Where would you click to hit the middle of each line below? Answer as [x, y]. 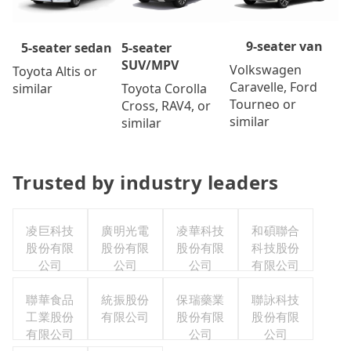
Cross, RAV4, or [166, 106]
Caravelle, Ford [274, 87]
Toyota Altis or [55, 72]
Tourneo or [263, 104]
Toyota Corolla [164, 89]
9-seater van [284, 46]
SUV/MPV [150, 65]
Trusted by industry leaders [146, 183]
